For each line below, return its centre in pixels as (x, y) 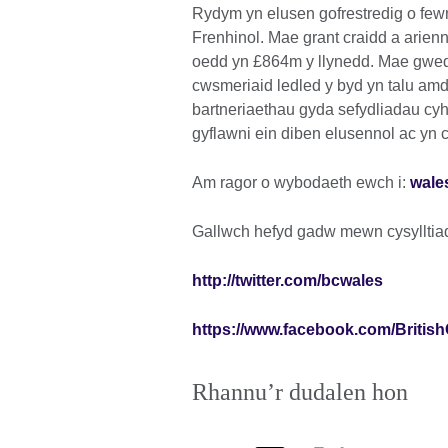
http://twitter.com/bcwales (287, 281)
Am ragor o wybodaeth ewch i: (301, 183)
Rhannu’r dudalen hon (300, 392)
